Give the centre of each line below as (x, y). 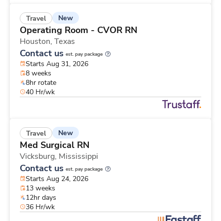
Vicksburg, (39, 156)
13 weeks (40, 188)
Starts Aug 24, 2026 (57, 179)
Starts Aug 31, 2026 (57, 64)
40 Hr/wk (40, 92)
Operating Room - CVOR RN (78, 30)
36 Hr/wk (40, 207)
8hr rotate (41, 82)
